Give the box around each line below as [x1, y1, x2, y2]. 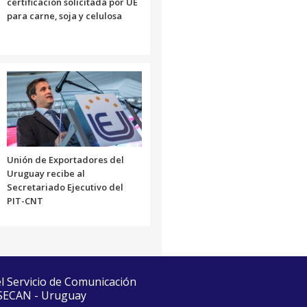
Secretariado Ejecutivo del [6, 180, 123, 193]
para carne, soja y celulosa [6, 9, 122, 22]
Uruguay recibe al [6, 167, 85, 180]
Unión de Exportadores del [6, 153, 124, 166]
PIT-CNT [6, 194, 43, 207]
